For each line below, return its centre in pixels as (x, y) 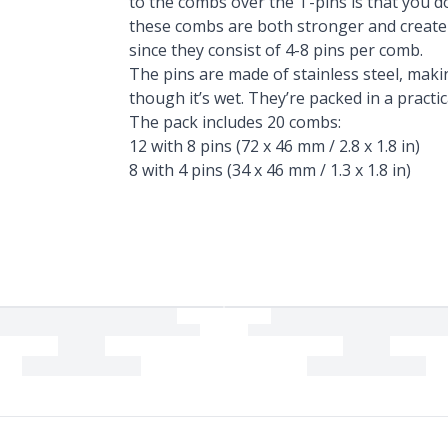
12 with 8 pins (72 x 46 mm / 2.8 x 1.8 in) (275, 146)
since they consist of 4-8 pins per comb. (276, 50)
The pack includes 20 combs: (235, 122)
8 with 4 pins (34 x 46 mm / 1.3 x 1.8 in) (270, 170)
